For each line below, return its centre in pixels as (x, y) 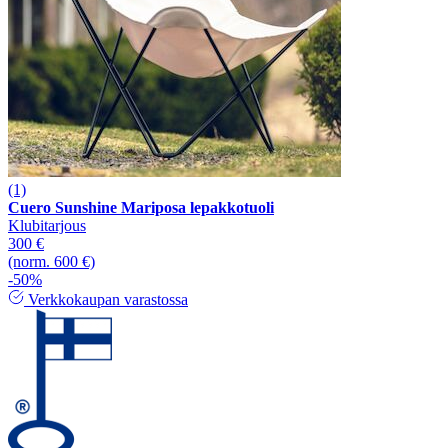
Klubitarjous (47, 225)
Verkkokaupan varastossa (106, 299)
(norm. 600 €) (51, 261)
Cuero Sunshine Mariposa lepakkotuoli (141, 207)
